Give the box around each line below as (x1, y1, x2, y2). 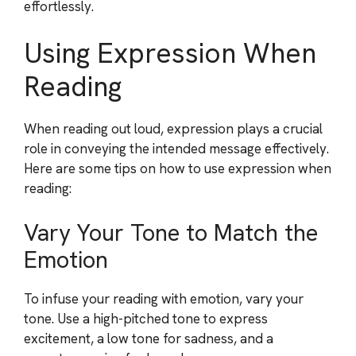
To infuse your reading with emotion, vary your (24, 289, 304, 308)
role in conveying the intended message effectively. (24, 140, 329, 157)
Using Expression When (24, 35, 316, 72)
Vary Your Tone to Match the (24, 217, 318, 248)
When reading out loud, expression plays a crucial (24, 120, 323, 137)
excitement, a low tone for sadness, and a (24, 329, 273, 347)
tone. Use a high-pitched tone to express (24, 309, 268, 327)
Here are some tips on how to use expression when (24, 160, 331, 177)
